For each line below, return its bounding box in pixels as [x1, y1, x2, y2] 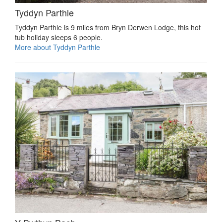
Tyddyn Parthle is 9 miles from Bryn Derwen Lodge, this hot [15, 22, 201, 32]
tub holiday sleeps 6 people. [15, 32, 103, 42]
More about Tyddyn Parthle [15, 42, 100, 52]
